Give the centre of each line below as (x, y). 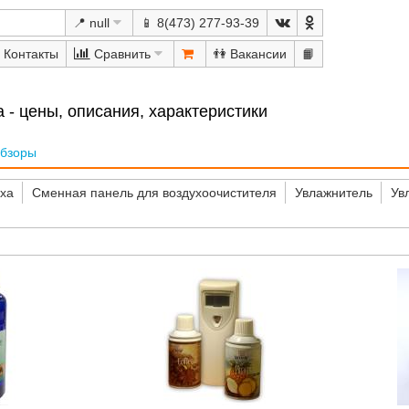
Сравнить (120, 54)
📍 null (91, 23)
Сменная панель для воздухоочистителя (154, 193)
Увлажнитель (333, 193)
